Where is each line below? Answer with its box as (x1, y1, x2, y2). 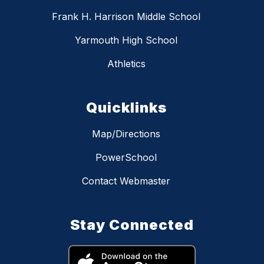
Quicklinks (85, 99, 167, 117)
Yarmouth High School (75, 34, 177, 47)
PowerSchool (95, 151, 157, 164)
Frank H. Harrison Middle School (52, 11, 200, 23)
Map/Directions (92, 128, 160, 140)
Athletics (107, 58, 146, 70)
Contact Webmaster (82, 175, 170, 187)
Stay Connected (70, 216, 194, 234)
